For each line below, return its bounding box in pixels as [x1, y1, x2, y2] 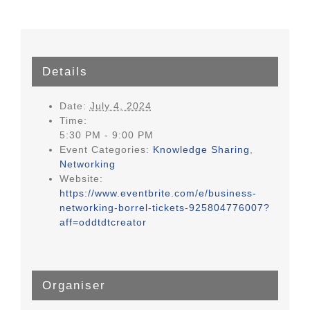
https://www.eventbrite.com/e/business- [59, 187, 257, 199]
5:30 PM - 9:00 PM [59, 129, 154, 140]
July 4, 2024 [89, 100, 152, 111]
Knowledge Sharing [152, 143, 250, 155]
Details [42, 64, 88, 78]
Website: [59, 172, 103, 184]
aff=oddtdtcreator [59, 216, 147, 228]
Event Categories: [59, 143, 149, 155]
